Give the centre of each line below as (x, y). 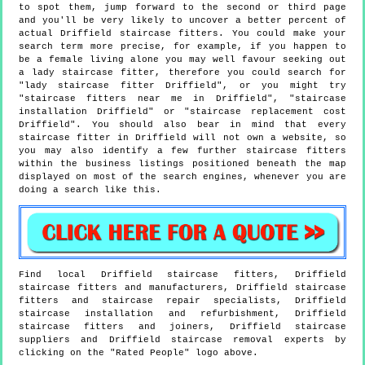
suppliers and (64, 339)
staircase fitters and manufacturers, (128, 287)
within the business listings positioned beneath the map (182, 163)
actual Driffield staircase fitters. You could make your (182, 33)
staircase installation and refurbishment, (157, 313)
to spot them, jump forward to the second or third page (182, 7)
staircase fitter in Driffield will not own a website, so (182, 137)
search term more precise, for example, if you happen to (182, 46)
